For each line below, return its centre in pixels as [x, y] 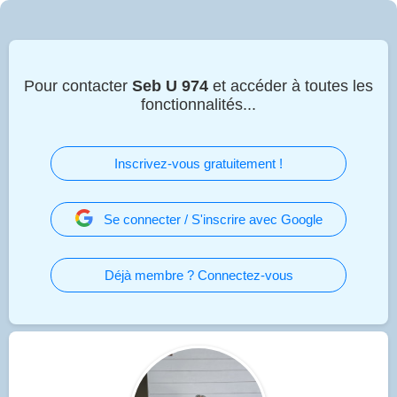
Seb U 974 [170, 86]
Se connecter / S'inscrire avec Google [213, 219]
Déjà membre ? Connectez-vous [198, 275]
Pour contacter [78, 86]
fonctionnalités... [198, 104]
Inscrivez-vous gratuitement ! [198, 163]
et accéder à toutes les [291, 86]
